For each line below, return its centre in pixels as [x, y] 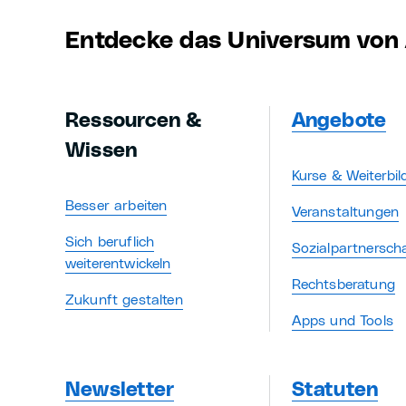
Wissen [101, 151]
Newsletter [120, 390]
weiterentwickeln [118, 264]
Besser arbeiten [116, 206]
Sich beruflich [110, 242]
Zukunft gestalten [124, 300]
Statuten [335, 390]
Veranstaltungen [345, 212]
